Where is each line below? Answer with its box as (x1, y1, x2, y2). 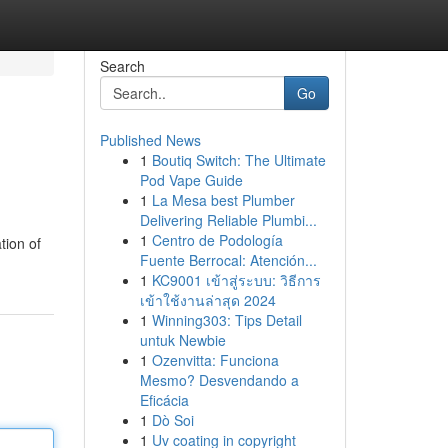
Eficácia (139, 390, 189, 410)
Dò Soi (151, 410, 194, 430)
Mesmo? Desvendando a (139, 370, 299, 390)
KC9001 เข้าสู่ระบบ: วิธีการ (151, 270, 321, 290)
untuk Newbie (139, 330, 226, 350)
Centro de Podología (151, 230, 283, 250)
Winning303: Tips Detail (151, 310, 302, 330)
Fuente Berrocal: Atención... (139, 250, 317, 270)
